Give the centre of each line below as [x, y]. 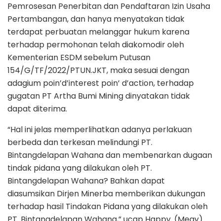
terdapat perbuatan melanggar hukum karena [98, 32]
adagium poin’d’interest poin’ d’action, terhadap [101, 83]
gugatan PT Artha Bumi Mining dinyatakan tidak [99, 96]
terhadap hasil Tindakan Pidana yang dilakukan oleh [108, 206]
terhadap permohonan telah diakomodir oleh [96, 44]
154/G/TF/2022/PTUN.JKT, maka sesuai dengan [98, 70]
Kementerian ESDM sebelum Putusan [79, 57]
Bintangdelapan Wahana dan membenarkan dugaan [110, 155]
